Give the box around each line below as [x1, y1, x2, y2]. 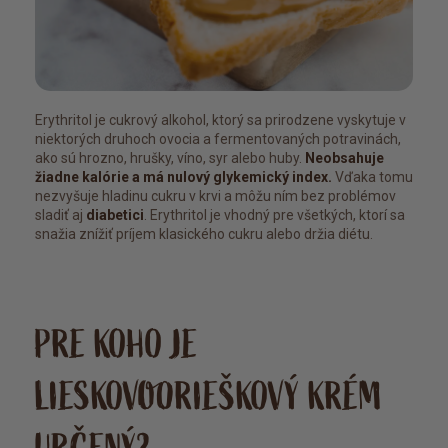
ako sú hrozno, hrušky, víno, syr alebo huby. [35, 150, 305, 167]
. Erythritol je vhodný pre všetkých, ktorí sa [144, 207, 405, 224]
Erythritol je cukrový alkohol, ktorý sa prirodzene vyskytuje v [35, 112, 406, 129]
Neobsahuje [305, 150, 384, 167]
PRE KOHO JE [35, 321, 198, 370]
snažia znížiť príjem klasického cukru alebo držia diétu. [35, 226, 373, 243]
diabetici [86, 207, 144, 224]
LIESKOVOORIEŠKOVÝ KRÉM [35, 373, 382, 422]
